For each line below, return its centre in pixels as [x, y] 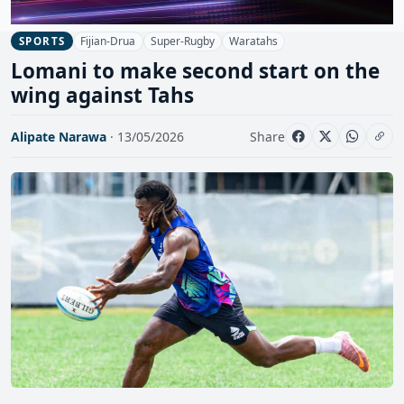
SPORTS [42, 41]
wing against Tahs [102, 96]
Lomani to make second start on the [195, 71]
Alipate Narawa [59, 136]
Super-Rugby [182, 41]
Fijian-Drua [108, 41]
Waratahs [254, 41]
